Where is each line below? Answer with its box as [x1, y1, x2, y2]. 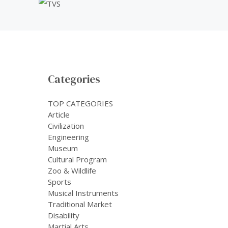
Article [48, 109, 70, 120]
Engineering [48, 131, 89, 142]
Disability [48, 210, 79, 220]
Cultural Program [48, 154, 107, 164]
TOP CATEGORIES [48, 98, 113, 108]
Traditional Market [48, 198, 112, 209]
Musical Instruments [48, 187, 119, 198]
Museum [48, 142, 78, 153]
